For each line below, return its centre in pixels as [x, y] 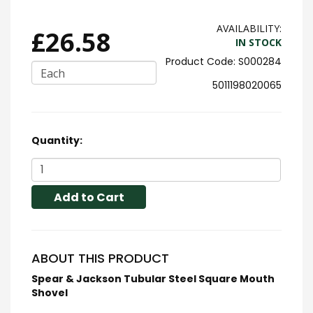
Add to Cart [89, 197]
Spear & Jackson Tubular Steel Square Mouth [153, 278]
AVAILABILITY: [249, 28]
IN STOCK [259, 42]
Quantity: [57, 140]
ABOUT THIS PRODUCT [100, 258]
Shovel [50, 292]
